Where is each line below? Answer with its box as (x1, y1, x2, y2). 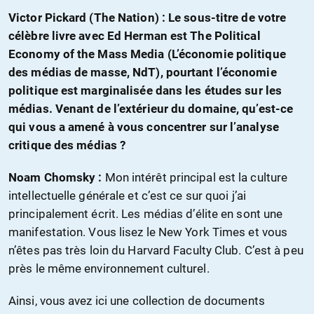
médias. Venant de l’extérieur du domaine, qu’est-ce (8, 102, 294, 116)
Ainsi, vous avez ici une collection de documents (8, 294, 265, 308)
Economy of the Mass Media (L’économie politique (8, 47, 286, 62)
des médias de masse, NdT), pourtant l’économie (8, 65, 277, 80)
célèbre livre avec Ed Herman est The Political (8, 29, 261, 43)
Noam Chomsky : (8, 170, 102, 185)
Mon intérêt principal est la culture (102, 170, 288, 185)
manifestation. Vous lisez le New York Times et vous (8, 225, 288, 240)
